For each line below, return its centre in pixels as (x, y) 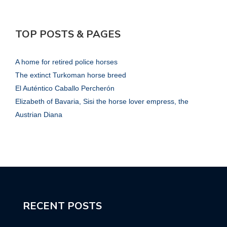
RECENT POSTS (62, 206)
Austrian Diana (39, 115)
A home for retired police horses (66, 62)
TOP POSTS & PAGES (68, 34)
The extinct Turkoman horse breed (71, 75)
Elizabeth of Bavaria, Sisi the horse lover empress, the (102, 102)
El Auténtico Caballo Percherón (65, 88)
